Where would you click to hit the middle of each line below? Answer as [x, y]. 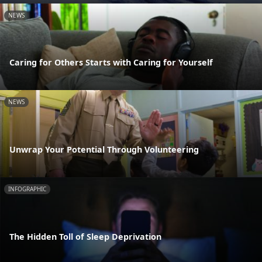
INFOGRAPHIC [27, 189]
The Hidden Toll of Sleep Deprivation [85, 236]
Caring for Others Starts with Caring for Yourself [111, 63]
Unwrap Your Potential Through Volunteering [104, 150]
